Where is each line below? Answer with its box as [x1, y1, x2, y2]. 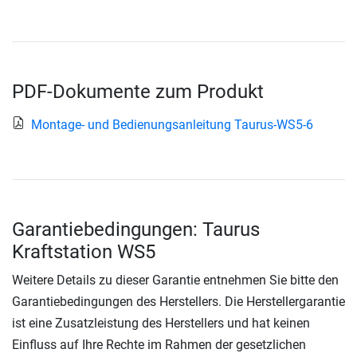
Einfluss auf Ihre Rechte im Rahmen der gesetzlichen [12, 336, 306, 352]
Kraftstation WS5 [12, 240, 155, 263]
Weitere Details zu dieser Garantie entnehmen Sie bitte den [12, 272, 339, 288]
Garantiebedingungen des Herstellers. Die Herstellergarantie [12, 293, 345, 309]
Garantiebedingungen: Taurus [12, 218, 260, 241]
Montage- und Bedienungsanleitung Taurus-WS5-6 [31, 116, 313, 132]
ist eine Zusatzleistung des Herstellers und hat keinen [12, 315, 310, 331]
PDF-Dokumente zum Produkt [12, 80, 264, 103]
